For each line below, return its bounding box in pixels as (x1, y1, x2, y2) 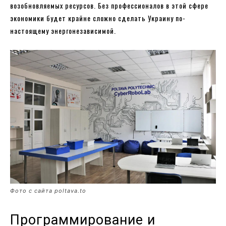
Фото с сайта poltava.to (10, 187, 86, 195)
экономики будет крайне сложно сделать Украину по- (10, 12, 186, 23)
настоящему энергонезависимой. (10, 25, 116, 36)
